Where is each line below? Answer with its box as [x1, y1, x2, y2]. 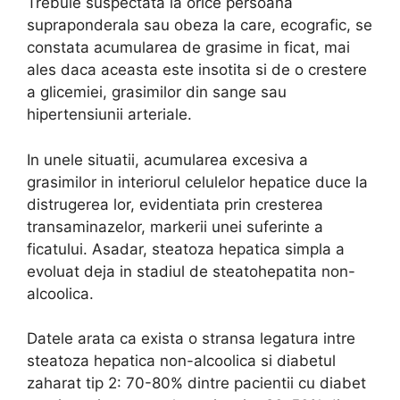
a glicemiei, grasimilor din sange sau [27, 83, 287, 102]
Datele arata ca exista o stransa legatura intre [27, 329, 355, 348]
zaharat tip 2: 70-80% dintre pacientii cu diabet [27, 374, 366, 393]
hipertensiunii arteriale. [27, 105, 192, 124]
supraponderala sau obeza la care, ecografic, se [27, 16, 372, 35]
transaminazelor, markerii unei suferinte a [27, 217, 323, 236]
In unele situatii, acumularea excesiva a [27, 150, 308, 169]
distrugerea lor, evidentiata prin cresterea [27, 195, 323, 213]
